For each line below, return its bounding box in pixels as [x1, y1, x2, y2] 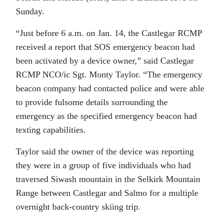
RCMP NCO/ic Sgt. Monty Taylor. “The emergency [16, 70, 202, 80]
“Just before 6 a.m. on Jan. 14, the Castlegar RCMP [16, 28, 202, 38]
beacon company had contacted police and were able [16, 83, 204, 94]
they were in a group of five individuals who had [16, 160, 191, 171]
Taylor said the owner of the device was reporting [16, 147, 194, 157]
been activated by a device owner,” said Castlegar [16, 56, 194, 66]
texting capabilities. [16, 125, 86, 135]
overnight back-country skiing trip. [16, 202, 141, 212]
